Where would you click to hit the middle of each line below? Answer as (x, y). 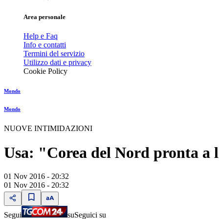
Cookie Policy (45, 71)
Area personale (44, 17)
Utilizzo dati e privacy (57, 63)
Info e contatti (45, 45)
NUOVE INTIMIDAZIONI (48, 129)
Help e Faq (41, 36)
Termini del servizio (54, 54)
